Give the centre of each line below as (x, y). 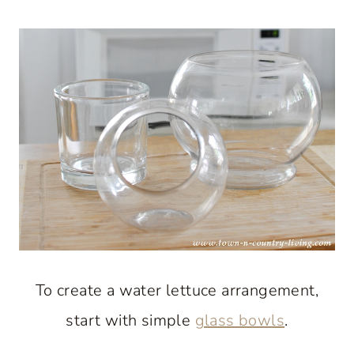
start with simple (130, 320)
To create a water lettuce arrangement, (177, 290)
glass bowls (240, 320)
